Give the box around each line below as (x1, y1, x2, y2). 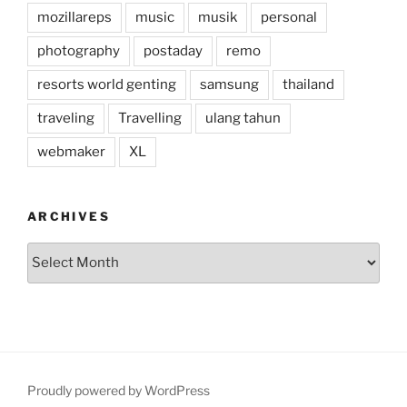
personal (261, 9, 317, 26)
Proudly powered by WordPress (27, 382, 210, 398)
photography (37, 43, 120, 60)
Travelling (118, 110, 182, 127)
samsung (200, 76, 259, 94)
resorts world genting (37, 76, 176, 94)
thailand (283, 76, 334, 94)
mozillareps (37, 9, 112, 26)
